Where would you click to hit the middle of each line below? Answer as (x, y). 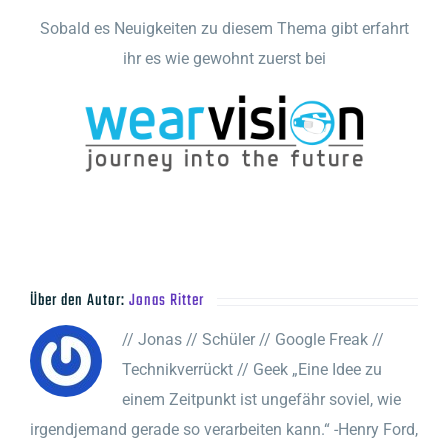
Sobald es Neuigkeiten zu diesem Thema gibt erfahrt (224, 28)
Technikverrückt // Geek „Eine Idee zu (252, 369)
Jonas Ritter (166, 300)
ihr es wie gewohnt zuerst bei (224, 58)
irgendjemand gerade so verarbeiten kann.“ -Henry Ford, (224, 429)
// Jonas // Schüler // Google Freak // (253, 339)
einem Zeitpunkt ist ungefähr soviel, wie (261, 399)
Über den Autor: (79, 300)
